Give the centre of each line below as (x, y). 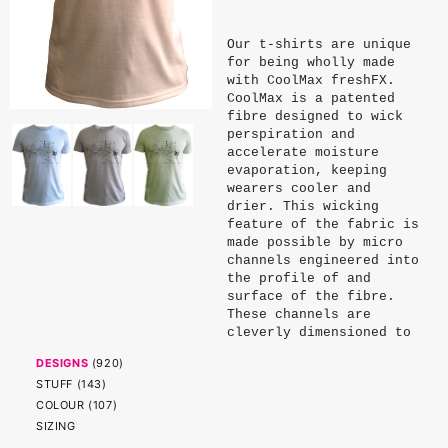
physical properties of (314, 404)
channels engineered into (322, 260)
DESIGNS (62, 363)
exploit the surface (302, 350)
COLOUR (60, 405)
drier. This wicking (302, 206)
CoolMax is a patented (310, 98)
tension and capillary (310, 368)
